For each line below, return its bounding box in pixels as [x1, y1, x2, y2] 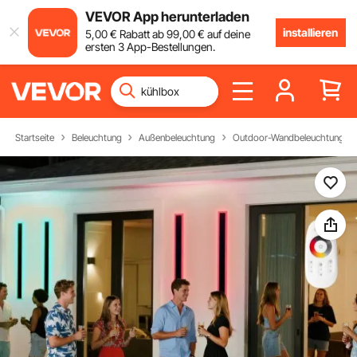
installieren [283, 25, 339, 39]
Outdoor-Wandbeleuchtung [232, 131, 344, 143]
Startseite [15, 131, 55, 143]
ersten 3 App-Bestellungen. [84, 39, 215, 53]
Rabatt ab [116, 26, 167, 41]
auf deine [204, 26, 250, 41]
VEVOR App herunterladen [84, 8, 249, 25]
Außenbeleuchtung [139, 131, 216, 143]
